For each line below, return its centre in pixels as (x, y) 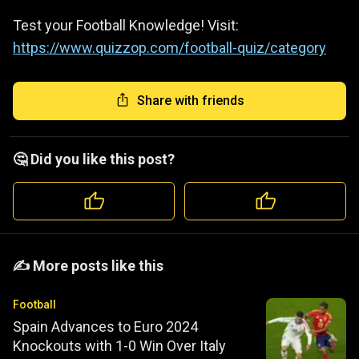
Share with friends (191, 101)
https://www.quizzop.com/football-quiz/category (169, 47)
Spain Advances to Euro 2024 (105, 326)
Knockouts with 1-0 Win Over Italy (119, 345)
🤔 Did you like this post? (94, 159)
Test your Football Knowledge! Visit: (126, 25)
